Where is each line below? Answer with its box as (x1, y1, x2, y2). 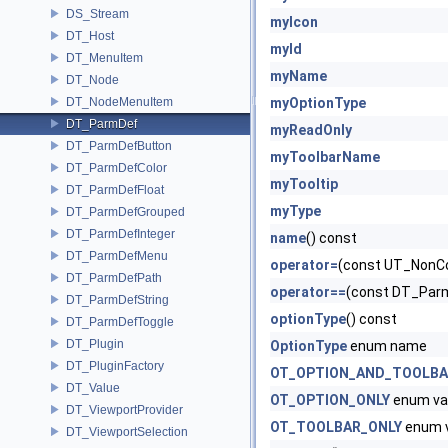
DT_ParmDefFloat (66, 182, 164, 197)
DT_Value (66, 380, 120, 395)
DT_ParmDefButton (66, 138, 172, 153)
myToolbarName (270, 149, 380, 165)
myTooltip (270, 176, 338, 192)
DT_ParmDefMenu (66, 248, 168, 263)
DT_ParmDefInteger (66, 226, 175, 241)
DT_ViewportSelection (66, 424, 188, 439)
